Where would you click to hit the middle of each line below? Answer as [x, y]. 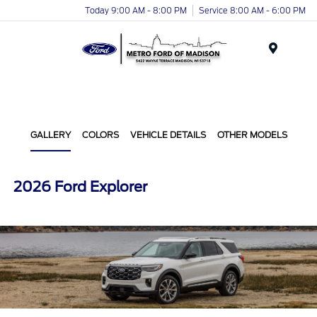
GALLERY [50, 135]
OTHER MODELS [252, 135]
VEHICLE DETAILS [168, 135]
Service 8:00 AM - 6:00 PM [252, 10]
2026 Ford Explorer [81, 187]
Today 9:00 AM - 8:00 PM [136, 10]
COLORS [100, 135]
